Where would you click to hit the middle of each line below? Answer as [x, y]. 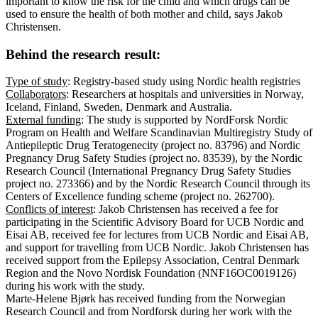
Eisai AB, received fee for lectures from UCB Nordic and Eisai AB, [157, 235]
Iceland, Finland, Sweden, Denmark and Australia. [119, 107]
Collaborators [36, 94]
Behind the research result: [83, 54]
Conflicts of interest [49, 209]
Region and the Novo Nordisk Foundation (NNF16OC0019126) [151, 273]
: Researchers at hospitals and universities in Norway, [185, 94]
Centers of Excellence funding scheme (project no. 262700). [140, 197]
